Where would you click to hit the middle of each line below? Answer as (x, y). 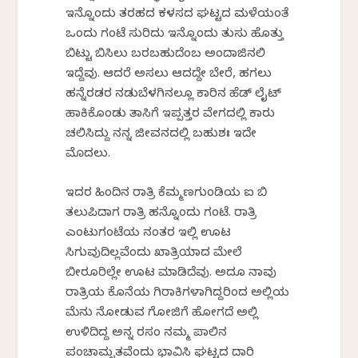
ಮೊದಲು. (88, 155)
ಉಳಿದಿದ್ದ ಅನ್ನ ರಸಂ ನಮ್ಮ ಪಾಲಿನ (147, 334)
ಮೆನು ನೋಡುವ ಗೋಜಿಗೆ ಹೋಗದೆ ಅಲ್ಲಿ (162, 314)
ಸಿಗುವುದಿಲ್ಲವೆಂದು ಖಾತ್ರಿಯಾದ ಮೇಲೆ (154, 255)
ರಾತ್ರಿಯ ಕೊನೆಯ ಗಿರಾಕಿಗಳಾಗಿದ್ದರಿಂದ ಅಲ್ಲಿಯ (178, 294)
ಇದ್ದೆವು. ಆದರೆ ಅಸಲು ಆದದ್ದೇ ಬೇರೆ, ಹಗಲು (169, 76)
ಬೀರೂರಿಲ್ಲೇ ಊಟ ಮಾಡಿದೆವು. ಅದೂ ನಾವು (171, 274)
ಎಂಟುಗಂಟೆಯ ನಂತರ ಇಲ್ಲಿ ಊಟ (149, 235)
